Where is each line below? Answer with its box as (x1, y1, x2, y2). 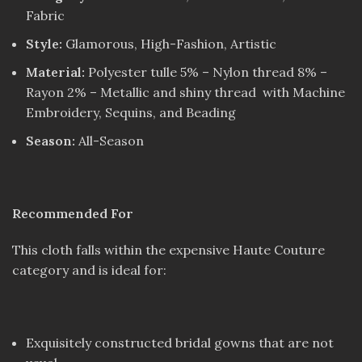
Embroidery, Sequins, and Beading (26, 104, 236, 121)
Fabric (26, 7, 65, 24)
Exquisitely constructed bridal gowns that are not (26, 335, 334, 351)
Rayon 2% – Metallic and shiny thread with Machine (26, 84, 345, 101)
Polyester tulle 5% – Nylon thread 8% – (85, 64, 327, 81)
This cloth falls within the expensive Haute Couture (12, 242, 325, 259)
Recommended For (12, 205, 133, 222)
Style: (26, 36, 62, 53)
